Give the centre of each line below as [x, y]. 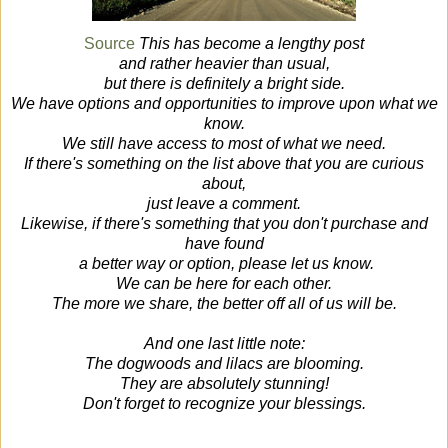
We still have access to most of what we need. [224, 144]
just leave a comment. [224, 204]
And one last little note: [224, 344]
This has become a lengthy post [251, 44]
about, [224, 184]
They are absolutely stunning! [224, 384]
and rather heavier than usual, [224, 64]
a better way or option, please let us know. [224, 264]
